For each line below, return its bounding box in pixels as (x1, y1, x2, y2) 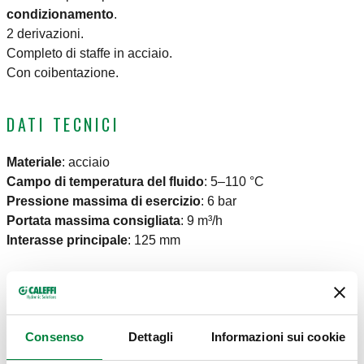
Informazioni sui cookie (210, 329, 345, 344)
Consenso (25, 329, 84, 344)
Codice (6, 346, 39, 358)
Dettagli (128, 329, 173, 344)
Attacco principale (57, 346, 141, 358)
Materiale (6, 155, 62, 170)
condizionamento (6, 7, 114, 22)
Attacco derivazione (169, 346, 262, 358)
